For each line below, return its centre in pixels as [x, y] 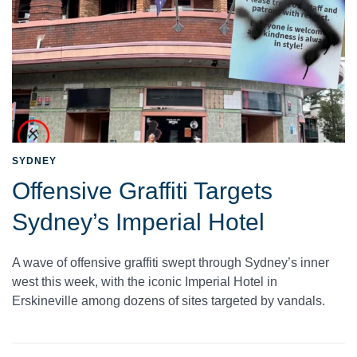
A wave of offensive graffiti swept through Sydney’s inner [171, 263]
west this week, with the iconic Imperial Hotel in [145, 282]
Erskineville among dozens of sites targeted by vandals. [169, 301]
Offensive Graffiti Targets [142, 191]
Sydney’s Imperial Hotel [138, 222]
